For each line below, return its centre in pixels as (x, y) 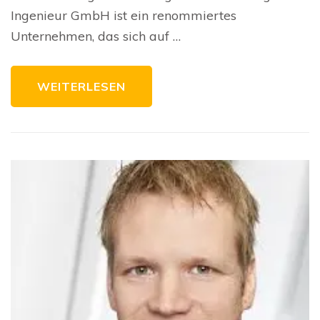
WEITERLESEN (81, 86)
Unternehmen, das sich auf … (96, 36)
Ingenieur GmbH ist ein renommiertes (124, 15)
